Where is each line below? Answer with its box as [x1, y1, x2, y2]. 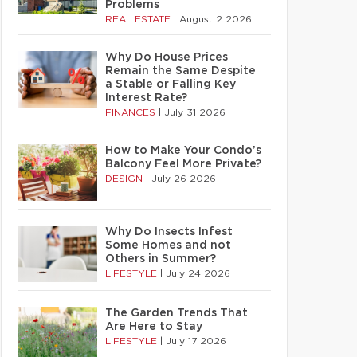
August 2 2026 [179, 14, 252, 24]
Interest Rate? [105, 92, 187, 104]
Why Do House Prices [105, 52, 228, 63]
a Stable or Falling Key [105, 79, 236, 90]
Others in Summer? [105, 253, 216, 265]
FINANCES [105, 108, 159, 117]
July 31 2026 [164, 108, 226, 117]
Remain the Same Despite [105, 65, 256, 76]
